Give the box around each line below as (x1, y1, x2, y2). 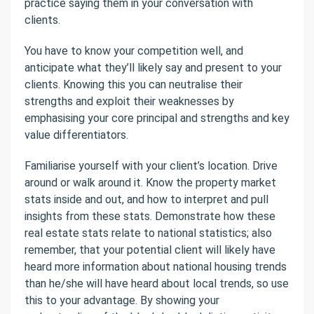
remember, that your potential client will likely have (25, 243, 275, 257)
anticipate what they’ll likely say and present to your (25, 60, 282, 74)
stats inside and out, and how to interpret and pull (25, 192, 268, 206)
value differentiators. (25, 128, 128, 142)
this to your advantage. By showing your (25, 293, 219, 307)
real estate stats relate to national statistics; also (25, 226, 272, 240)
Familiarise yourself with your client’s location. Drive (25, 158, 278, 172)
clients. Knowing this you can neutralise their (25, 77, 243, 91)
